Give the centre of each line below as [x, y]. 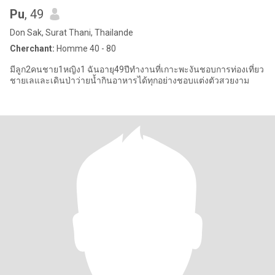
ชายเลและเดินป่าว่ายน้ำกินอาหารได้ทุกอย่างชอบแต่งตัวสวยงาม [130, 80]
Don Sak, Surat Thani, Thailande [72, 33]
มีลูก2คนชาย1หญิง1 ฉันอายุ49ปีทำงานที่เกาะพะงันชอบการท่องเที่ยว [48, 69]
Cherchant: [32, 48]
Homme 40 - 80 [85, 48]
